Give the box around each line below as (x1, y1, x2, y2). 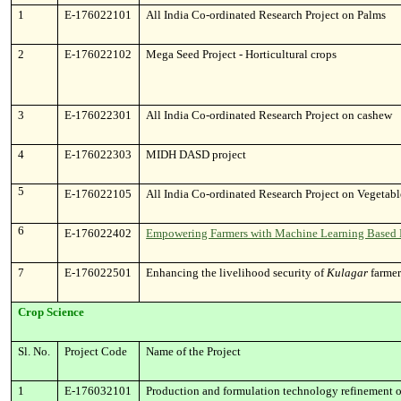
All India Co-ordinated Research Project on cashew (146, 108, 393, 122)
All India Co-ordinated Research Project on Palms (146, 8, 387, 21)
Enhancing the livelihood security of (146, 266, 328, 279)
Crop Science (18, 305, 85, 319)
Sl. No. (18, 345, 51, 358)
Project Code (64, 345, 128, 358)
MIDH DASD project (146, 148, 247, 161)
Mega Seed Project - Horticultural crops (146, 47, 337, 61)
